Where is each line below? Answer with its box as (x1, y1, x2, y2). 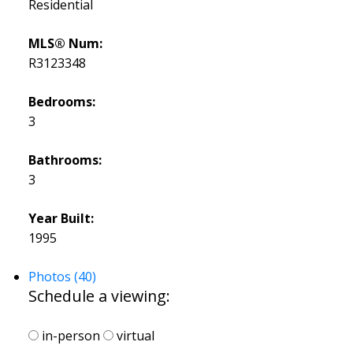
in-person (38, 326, 100, 344)
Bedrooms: (28, 93, 95, 111)
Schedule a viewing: (28, 285, 170, 307)
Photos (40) (28, 268, 96, 286)
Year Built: (28, 210, 94, 228)
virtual (113, 326, 154, 344)
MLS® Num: (28, 35, 102, 53)
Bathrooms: (28, 151, 102, 169)
